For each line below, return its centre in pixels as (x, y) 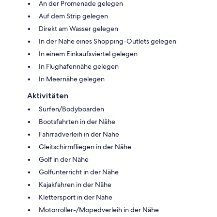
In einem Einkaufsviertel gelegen (88, 54)
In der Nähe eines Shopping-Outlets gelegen (108, 41)
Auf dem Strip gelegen (73, 16)
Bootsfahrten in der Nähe (77, 121)
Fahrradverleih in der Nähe (79, 134)
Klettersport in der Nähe (76, 197)
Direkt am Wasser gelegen (78, 28)
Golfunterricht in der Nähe (79, 172)
